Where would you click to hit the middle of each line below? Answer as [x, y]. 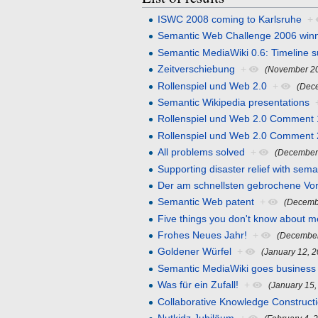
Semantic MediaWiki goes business [237, 268]
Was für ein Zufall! [198, 285]
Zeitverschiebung [197, 69]
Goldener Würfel [195, 252]
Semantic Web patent [206, 202]
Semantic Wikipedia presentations [234, 102]
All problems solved [202, 152]
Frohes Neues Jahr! [203, 235]
